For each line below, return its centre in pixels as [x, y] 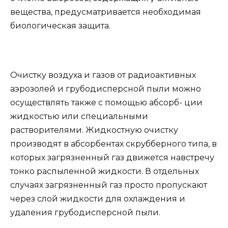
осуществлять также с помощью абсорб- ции [106, 103]
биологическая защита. [60, 25]
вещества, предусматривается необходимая [106, 12]
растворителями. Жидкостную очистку [94, 130]
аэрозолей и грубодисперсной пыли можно [106, 89]
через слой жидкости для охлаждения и [98, 199]
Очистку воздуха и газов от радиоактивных [103, 75]
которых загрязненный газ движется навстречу [112, 158]
